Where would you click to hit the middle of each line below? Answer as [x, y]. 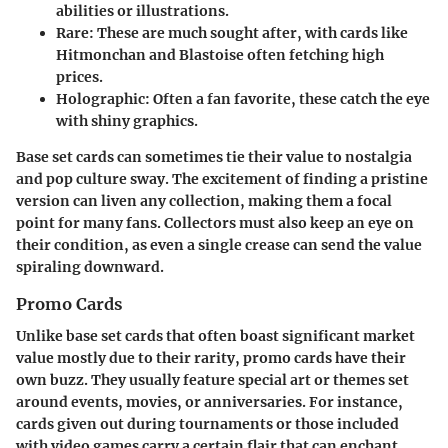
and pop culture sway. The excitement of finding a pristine [222, 179]
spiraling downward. [90, 267]
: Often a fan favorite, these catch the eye [287, 99]
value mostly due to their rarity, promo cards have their [211, 358]
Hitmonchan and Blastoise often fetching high [220, 55]
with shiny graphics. [127, 121]
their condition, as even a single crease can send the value [219, 245]
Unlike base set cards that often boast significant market [215, 336]
